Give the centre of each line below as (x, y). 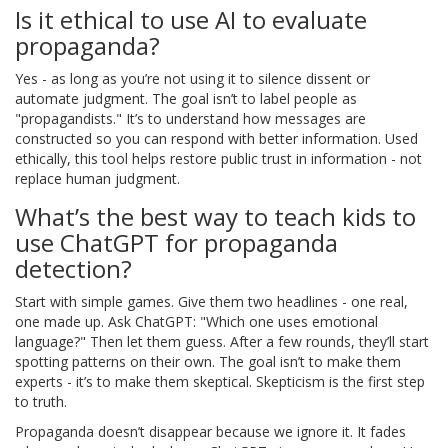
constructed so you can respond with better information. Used (216, 139)
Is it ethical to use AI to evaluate (191, 20)
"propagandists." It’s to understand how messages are (190, 119)
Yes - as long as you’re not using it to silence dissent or (192, 79)
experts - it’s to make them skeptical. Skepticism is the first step (220, 382)
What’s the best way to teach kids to (215, 217)
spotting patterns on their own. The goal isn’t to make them (208, 362)
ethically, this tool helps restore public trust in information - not (218, 159)
